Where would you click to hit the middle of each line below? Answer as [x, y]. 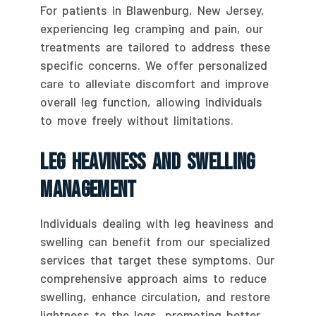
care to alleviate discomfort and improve [155, 84]
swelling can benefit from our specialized [156, 242]
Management [89, 190]
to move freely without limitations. [137, 120]
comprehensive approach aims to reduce [154, 278]
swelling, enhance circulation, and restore [156, 297]
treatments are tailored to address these [156, 47]
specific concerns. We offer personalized [154, 65]
